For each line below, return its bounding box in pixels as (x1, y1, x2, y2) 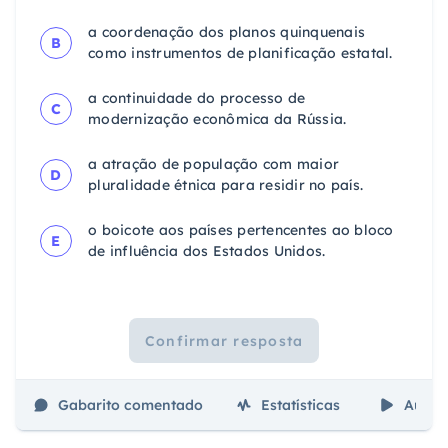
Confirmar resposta (144, 331, 304, 350)
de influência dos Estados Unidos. (88, 242, 326, 261)
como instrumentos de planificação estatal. (88, 44, 393, 63)
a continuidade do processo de (88, 89, 306, 108)
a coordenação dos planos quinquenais (88, 23, 365, 42)
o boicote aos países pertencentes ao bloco (88, 221, 394, 240)
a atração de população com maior (88, 155, 339, 174)
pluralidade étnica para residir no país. (88, 176, 363, 195)
